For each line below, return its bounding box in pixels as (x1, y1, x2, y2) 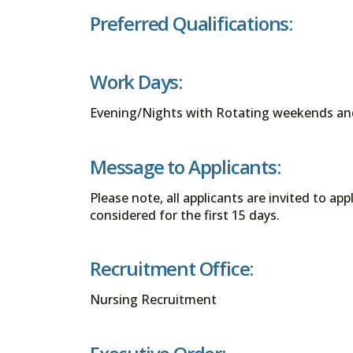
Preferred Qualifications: (90, 10, 292, 37)
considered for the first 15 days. (90, 206, 280, 224)
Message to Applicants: (90, 153, 281, 180)
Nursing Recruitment (90, 291, 217, 309)
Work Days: (90, 69, 182, 95)
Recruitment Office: (90, 255, 254, 282)
